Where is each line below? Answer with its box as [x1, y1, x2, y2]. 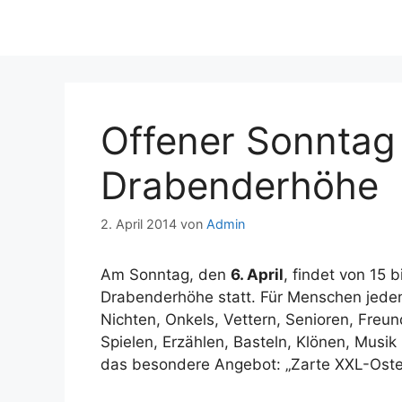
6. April [231, 266, 284, 284]
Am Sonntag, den [100, 266, 231, 284]
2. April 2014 [100, 216, 177, 232]
